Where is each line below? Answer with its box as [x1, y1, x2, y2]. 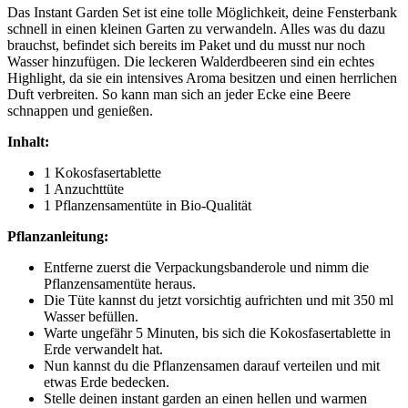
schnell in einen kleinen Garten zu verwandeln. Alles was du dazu [7, 20, 385, 36]
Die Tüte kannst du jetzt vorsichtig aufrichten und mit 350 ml [44, 291, 393, 308]
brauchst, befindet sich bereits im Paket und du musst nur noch [7, 36, 365, 53]
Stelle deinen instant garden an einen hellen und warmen [44, 390, 367, 406]
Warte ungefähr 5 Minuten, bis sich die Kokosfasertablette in [44, 324, 391, 341]
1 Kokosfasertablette [44, 164, 161, 180]
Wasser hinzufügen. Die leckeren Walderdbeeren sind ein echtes [7, 53, 374, 69]
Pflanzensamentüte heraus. [44, 275, 196, 291]
